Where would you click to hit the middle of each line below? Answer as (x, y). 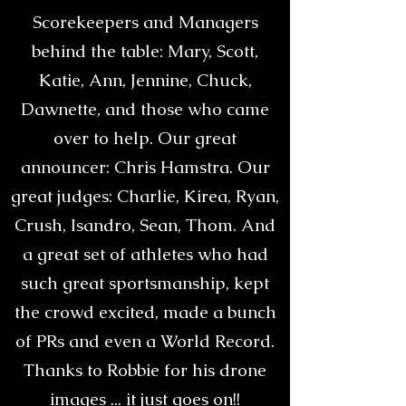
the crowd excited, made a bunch (145, 312)
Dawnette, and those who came (145, 109)
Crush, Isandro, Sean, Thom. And (145, 225)
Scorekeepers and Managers (145, 22)
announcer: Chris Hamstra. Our (145, 167)
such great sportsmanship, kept (145, 283)
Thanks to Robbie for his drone (145, 370)
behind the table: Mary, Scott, (145, 51)
